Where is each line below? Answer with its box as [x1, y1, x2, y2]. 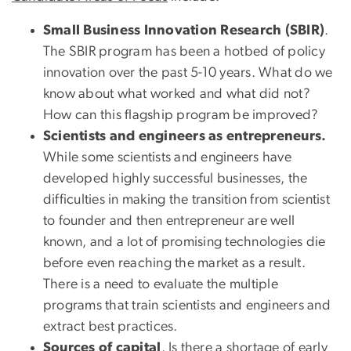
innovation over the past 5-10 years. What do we [43, 66, 333, 81]
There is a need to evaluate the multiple [43, 277, 278, 292]
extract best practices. [43, 320, 178, 335]
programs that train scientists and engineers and [43, 299, 331, 313]
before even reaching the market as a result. [43, 256, 306, 271]
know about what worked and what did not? [43, 87, 310, 102]
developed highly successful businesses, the [43, 172, 308, 186]
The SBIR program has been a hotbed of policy [43, 45, 325, 60]
